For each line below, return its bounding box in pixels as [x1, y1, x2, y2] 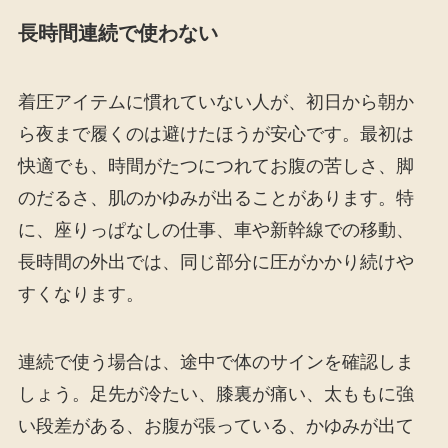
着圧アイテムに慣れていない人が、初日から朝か [17, 92, 414, 113]
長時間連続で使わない [17, 21, 218, 44]
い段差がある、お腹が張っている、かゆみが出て [17, 416, 414, 437]
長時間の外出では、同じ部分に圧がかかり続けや [17, 252, 414, 273]
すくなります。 [17, 284, 144, 305]
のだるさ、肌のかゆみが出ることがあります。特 [17, 188, 414, 209]
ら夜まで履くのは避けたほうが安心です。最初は [17, 124, 414, 145]
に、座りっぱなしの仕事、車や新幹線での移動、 [17, 220, 414, 241]
